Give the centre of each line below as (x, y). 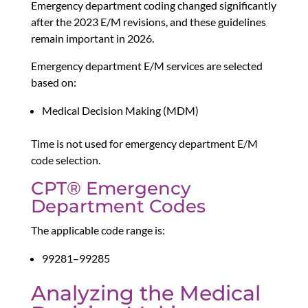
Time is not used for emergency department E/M (144, 144)
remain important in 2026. (92, 38)
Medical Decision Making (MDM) (120, 111)
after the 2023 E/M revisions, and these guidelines (148, 22)
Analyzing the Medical (145, 294)
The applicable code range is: (98, 230)
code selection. (65, 160)
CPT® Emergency (111, 189)
